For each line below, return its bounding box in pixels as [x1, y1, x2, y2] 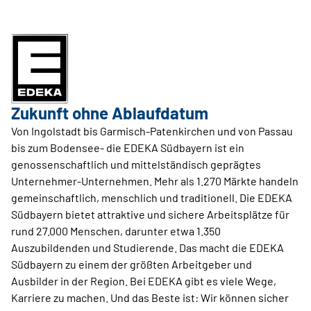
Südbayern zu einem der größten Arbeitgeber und [11, 258, 252, 271]
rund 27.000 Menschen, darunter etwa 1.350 [11, 224, 221, 237]
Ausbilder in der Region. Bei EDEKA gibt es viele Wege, [11, 274, 276, 287]
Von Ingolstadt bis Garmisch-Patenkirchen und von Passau [11, 124, 293, 137]
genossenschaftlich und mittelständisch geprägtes [11, 158, 261, 171]
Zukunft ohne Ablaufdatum [11, 103, 208, 123]
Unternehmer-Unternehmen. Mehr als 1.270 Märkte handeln [11, 174, 299, 187]
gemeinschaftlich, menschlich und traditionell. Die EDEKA [11, 191, 292, 204]
